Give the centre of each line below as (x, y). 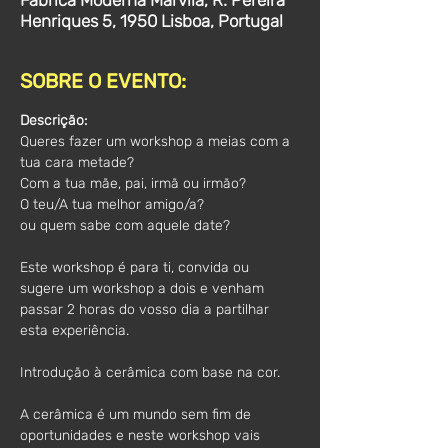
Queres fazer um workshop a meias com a (157, 141)
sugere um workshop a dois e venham (144, 288)
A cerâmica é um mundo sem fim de (137, 414)
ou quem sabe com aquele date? (125, 225)
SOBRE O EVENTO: (103, 81)
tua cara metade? (77, 162)
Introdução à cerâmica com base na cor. (150, 372)
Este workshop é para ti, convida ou (136, 267)
